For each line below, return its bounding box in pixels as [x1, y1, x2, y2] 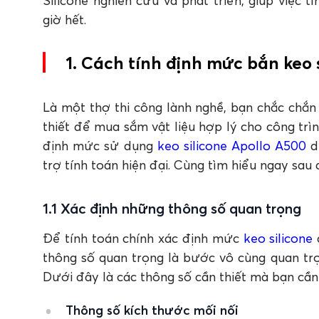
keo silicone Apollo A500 [157, 137, 307, 154]
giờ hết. [43, 11, 86, 28]
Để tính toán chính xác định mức [43, 230, 244, 246]
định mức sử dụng [43, 137, 157, 154]
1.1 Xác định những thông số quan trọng [43, 199, 305, 217]
